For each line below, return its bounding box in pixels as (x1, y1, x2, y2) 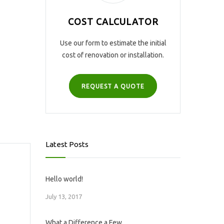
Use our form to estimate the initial (59, 39, 166, 47)
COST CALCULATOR (67, 16, 158, 26)
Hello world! (45, 175, 83, 183)
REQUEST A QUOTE (81, 83, 144, 89)
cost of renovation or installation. (62, 51, 164, 59)
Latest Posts (45, 140, 88, 148)
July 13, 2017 (45, 193, 82, 200)
